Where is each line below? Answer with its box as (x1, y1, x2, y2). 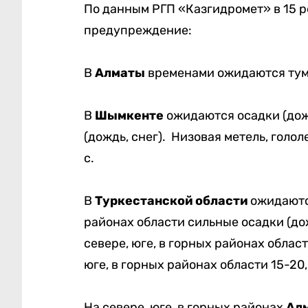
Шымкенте (94, 108, 166, 124)
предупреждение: (83, 23, 192, 38)
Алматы (94, 65, 148, 81)
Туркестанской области (94, 193, 247, 209)
